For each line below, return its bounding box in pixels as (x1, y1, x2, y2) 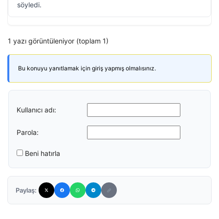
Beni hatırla (25, 149, 60, 157)
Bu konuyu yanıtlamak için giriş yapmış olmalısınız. (18, 65, 156, 72)
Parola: (17, 128, 39, 136)
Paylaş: (16, 186, 37, 194)
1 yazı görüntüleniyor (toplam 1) (8, 37, 109, 45)
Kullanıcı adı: (17, 105, 56, 114)
